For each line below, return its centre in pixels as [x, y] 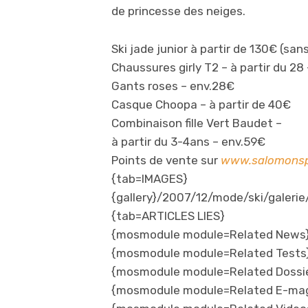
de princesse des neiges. [178, 11]
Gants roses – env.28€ [173, 86]
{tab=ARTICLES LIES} [168, 216]
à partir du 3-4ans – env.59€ [188, 142]
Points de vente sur [166, 161]
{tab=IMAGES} [150, 179]
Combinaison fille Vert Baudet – [197, 123]
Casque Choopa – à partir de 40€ [201, 105]
